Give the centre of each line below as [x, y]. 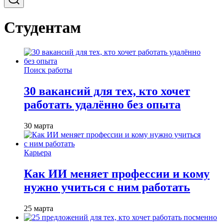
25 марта [39, 208]
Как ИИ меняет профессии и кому [117, 173]
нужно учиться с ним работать [107, 187]
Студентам [43, 28]
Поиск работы [48, 70]
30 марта [39, 125]
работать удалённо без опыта [102, 104]
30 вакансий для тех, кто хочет [107, 91]
